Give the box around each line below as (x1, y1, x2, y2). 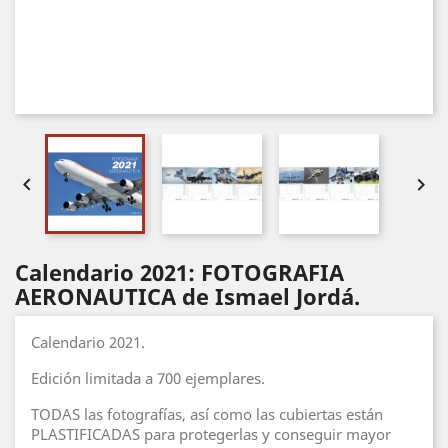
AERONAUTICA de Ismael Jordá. (15, 281, 360, 311)
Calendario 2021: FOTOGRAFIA (15, 257, 344, 287)
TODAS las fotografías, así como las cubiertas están (31, 404, 383, 424)
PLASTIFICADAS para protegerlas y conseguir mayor (31, 424, 391, 444)
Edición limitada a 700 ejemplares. (31, 368, 265, 388)
